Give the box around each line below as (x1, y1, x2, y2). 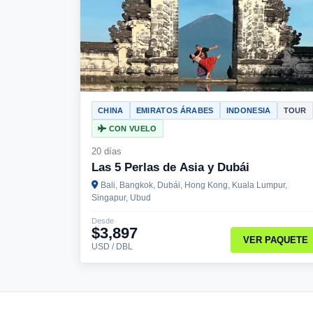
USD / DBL (92, 242, 133, 251)
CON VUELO (106, 124, 157, 133)
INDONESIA (226, 105, 271, 115)
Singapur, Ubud (92, 192, 151, 203)
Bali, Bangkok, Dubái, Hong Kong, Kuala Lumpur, (101, 180, 287, 190)
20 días (92, 145, 122, 156)
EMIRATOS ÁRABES (136, 105, 214, 115)
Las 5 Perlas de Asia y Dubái (92, 160, 249, 174)
